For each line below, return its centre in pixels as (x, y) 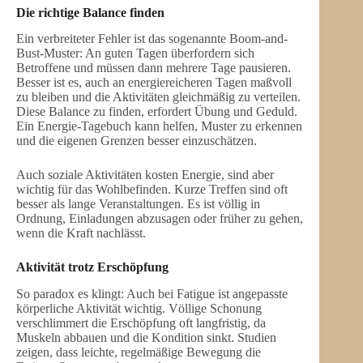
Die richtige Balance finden (90, 12)
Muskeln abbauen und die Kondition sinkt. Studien (146, 338)
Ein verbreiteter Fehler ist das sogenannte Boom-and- (152, 39)
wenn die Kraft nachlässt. (81, 233)
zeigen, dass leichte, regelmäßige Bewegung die (139, 352)
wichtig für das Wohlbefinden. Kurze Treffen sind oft (152, 190)
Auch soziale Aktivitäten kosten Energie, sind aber (145, 175)
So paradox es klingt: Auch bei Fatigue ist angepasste (152, 294)
